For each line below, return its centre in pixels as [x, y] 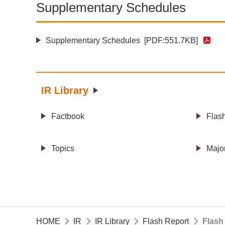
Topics [63, 148]
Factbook [68, 116]
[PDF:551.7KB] [171, 41]
